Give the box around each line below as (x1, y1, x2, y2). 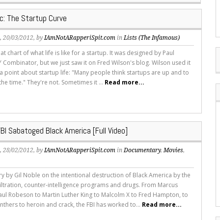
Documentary (124, 147, 161, 154)
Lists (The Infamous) (124, 34, 180, 41)
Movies (164, 147, 184, 154)
